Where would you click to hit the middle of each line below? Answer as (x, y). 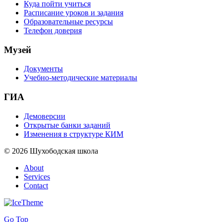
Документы (43, 69)
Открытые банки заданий (67, 125)
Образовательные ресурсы (68, 22)
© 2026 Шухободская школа (51, 151)
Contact (36, 185)
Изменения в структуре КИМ (74, 134)
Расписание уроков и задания (74, 13)
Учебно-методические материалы (81, 78)
